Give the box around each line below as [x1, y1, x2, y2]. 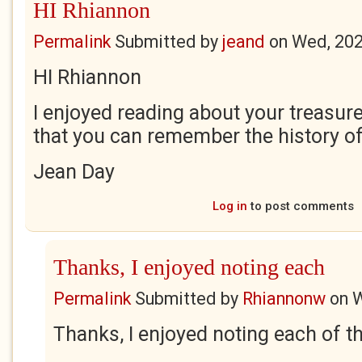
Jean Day [33, 160, 115, 183]
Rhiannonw [242, 288, 326, 309]
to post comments [246, 199, 354, 213]
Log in [212, 199, 247, 213]
